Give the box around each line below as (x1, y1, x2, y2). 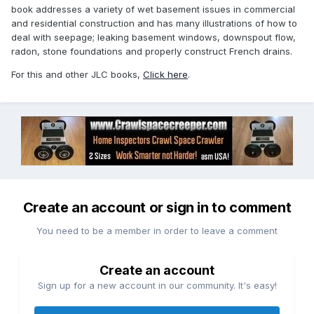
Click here (143, 69, 188, 81)
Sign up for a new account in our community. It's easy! (37, 280, 277, 292)
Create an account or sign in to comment (22, 199, 292, 217)
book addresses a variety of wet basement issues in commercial (11, 4, 295, 15)
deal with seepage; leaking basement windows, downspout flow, (11, 32, 296, 43)
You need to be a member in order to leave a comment (36, 225, 278, 237)
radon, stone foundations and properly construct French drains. (11, 46, 292, 57)
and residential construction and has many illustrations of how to (11, 18, 297, 29)
